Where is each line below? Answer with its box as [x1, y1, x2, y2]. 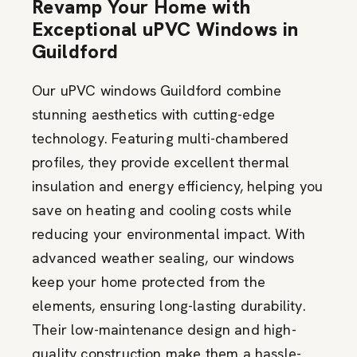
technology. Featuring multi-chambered [32, 128, 289, 147]
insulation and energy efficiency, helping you [32, 176, 324, 195]
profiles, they [32, 152, 121, 171]
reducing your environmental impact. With [32, 224, 306, 243]
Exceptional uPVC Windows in [32, 16, 299, 41]
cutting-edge [192, 104, 276, 124]
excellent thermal [169, 152, 290, 171]
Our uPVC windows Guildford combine [32, 80, 282, 100]
